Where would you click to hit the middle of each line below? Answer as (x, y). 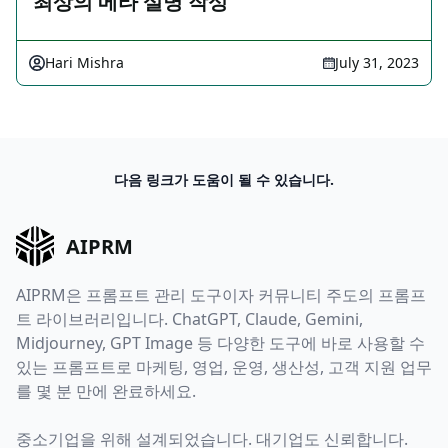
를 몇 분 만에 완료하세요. (106, 390)
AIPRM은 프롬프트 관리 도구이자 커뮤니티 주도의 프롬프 (221, 294)
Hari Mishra (84, 63)
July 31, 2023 (377, 63)
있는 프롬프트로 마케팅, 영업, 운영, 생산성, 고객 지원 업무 (224, 366)
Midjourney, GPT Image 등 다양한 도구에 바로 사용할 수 (220, 342)
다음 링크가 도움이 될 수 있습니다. (224, 180)
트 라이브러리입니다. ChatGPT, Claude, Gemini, (189, 318)
